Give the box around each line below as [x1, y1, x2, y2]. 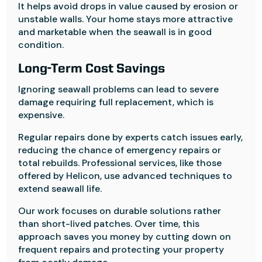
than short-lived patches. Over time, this [18, 218, 200, 230]
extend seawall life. [18, 182, 102, 195]
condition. [18, 39, 64, 51]
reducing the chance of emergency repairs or [18, 144, 222, 156]
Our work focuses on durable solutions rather [18, 205, 222, 217]
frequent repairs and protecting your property [18, 243, 225, 256]
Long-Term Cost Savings [18, 63, 166, 75]
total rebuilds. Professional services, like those [18, 157, 222, 169]
